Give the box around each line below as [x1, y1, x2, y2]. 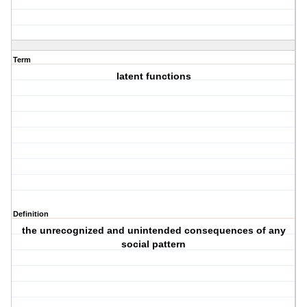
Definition [13, 210, 49, 219]
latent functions [116, 71, 191, 82]
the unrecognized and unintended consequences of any [21, 225, 286, 236]
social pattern [121, 238, 186, 250]
